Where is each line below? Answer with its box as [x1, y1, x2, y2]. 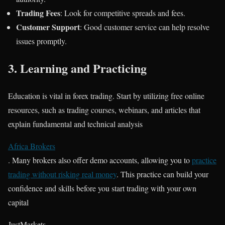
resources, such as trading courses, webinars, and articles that [8, 104, 200, 116]
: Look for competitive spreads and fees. [60, 7, 185, 18]
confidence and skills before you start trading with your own [8, 183, 196, 194]
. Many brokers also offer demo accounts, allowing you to [8, 155, 192, 166]
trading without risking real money [8, 169, 117, 180]
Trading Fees [16, 7, 60, 19]
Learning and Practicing [20, 59, 147, 77]
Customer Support [16, 21, 80, 33]
